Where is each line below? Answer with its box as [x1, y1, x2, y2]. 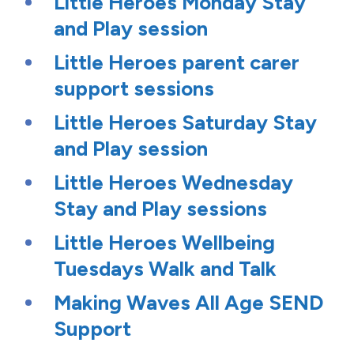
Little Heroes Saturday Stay [54, 110, 317, 136]
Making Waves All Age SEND [54, 290, 323, 316]
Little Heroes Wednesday [54, 170, 293, 196]
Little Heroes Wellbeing [54, 230, 275, 256]
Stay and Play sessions [54, 196, 267, 222]
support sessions [54, 76, 214, 102]
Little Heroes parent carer [54, 50, 299, 76]
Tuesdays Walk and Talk [54, 256, 277, 282]
